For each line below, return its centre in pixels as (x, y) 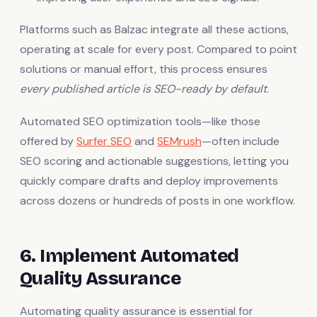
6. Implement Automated (129, 255)
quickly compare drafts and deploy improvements (149, 180)
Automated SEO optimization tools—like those (140, 121)
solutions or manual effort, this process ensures (144, 69)
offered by (48, 141)
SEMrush (179, 141)
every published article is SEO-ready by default (143, 88)
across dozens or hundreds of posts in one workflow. (157, 200)
